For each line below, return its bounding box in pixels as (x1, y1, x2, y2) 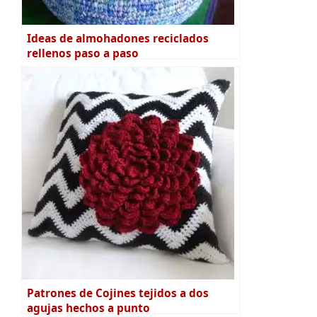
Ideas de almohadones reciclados (27, 31, 209, 47)
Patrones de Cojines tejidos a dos (27, 286, 209, 301)
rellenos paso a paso (27, 46, 139, 62)
